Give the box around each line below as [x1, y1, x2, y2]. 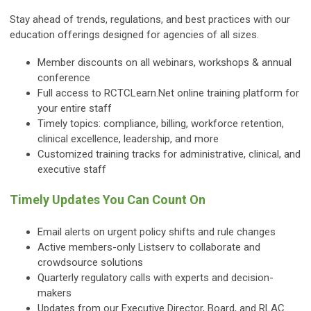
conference [37, 72, 90, 85]
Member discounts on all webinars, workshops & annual [37, 56, 292, 69]
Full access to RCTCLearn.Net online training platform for [37, 87, 299, 100]
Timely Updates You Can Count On [10, 192, 205, 208]
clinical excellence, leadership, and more [37, 133, 219, 146]
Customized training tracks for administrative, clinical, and [37, 148, 301, 161]
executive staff [37, 163, 106, 176]
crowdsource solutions [37, 256, 143, 269]
